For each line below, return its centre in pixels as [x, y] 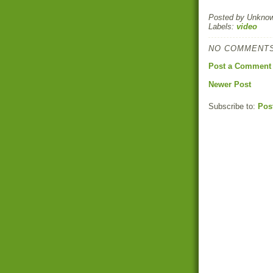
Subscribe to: [233, 106]
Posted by [228, 17]
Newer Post [230, 84]
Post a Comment [240, 66]
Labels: [222, 27]
